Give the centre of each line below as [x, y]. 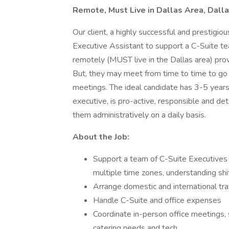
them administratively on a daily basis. [139, 115]
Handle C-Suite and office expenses [157, 200]
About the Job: [101, 137]
